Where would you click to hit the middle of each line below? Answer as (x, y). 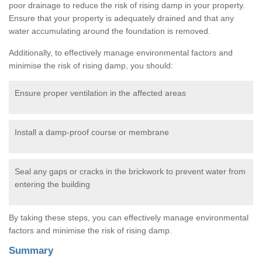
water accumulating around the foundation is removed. (110, 31)
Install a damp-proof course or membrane (92, 132)
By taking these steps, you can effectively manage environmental (129, 217)
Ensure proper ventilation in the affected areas (100, 93)
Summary (31, 250)
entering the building (52, 184)
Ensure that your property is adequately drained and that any (121, 18)
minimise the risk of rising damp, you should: (91, 65)
